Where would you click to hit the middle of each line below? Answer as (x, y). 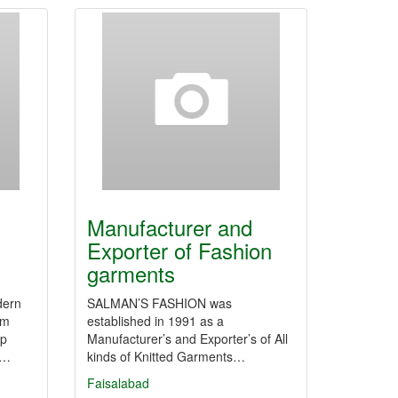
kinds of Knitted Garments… (166, 356)
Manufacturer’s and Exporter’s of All (187, 338)
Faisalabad (118, 383)
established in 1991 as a (155, 321)
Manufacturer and (169, 227)
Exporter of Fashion (179, 250)
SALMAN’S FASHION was (159, 303)
